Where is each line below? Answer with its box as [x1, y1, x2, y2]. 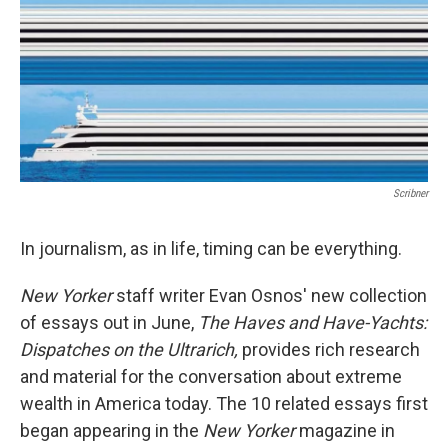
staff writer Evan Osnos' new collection [112, 285, 427, 306]
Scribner [393, 187, 428, 200]
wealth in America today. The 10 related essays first [20, 393, 428, 414]
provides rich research [238, 339, 420, 360]
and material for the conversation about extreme [20, 366, 402, 387]
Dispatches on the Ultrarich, [20, 339, 238, 360]
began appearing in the [20, 420, 203, 441]
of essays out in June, [20, 312, 198, 333]
